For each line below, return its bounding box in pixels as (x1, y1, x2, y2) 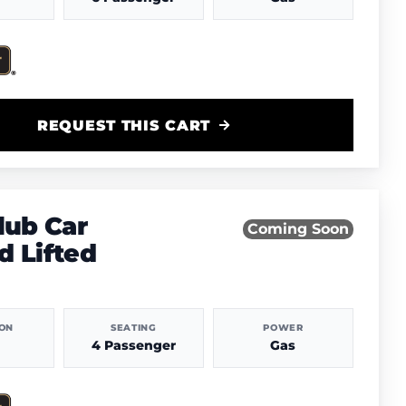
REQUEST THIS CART (36, 116, 211, 134)
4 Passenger (91, 337, 176, 353)
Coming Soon (246, 220, 349, 237)
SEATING (110, 322, 157, 333)
